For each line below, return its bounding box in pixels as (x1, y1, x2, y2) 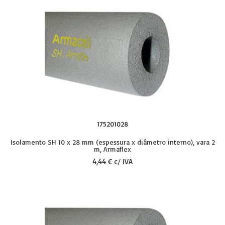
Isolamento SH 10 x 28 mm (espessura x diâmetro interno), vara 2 (10, 138, 215, 146)
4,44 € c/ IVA (92, 157, 133, 166)
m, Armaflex (94, 145, 131, 153)
